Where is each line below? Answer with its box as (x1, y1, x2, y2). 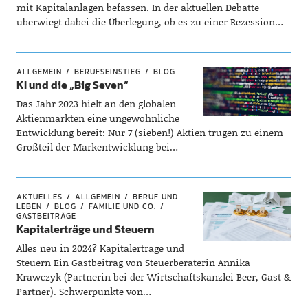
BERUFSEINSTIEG (74, 66, 141, 77)
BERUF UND (132, 191, 178, 202)
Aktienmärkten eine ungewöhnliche (16, 111, 179, 125)
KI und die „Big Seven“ (16, 76, 129, 93)
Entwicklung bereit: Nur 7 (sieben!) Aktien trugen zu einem (16, 125, 283, 140)
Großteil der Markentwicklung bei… (16, 140, 178, 154)
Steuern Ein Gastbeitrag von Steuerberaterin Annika (16, 255, 250, 269)
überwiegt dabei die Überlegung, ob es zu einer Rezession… (16, 14, 283, 29)
